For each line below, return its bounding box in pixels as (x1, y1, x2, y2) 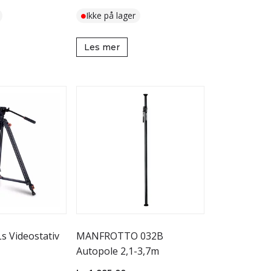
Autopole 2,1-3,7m (76, 244, 159, 258)
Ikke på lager (86, 10, 135, 21)
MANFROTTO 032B (76, 229, 163, 243)
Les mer (84, 42, 120, 53)
